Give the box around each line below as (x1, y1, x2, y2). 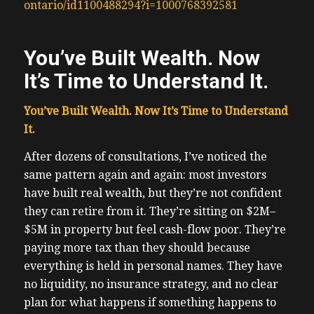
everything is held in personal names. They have (23, 259, 282, 273)
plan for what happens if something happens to (23, 296, 276, 310)
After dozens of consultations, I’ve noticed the (23, 150, 267, 164)
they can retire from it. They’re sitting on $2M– (23, 205, 275, 219)
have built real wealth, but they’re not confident (23, 186, 282, 200)
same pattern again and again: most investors (23, 168, 266, 182)
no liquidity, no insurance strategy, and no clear (23, 278, 278, 292)
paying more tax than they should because (23, 241, 250, 255)
